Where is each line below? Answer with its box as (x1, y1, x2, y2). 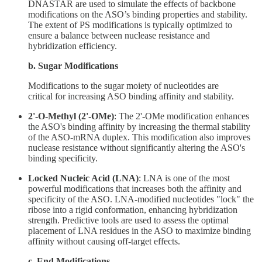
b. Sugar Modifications (28, 60, 118, 71)
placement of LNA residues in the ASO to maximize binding (28, 225, 251, 236)
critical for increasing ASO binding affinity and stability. (28, 91, 234, 101)
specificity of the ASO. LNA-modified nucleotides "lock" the (28, 194, 254, 204)
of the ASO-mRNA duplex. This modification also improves (28, 132, 250, 142)
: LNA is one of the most (139, 173, 230, 183)
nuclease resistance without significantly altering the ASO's (28, 142, 245, 153)
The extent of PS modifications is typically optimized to (28, 19, 232, 30)
